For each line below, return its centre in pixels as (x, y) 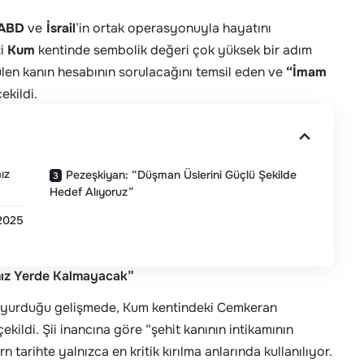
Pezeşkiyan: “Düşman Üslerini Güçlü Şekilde (182, 174)
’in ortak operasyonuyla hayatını (173, 28)
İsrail (59, 28)
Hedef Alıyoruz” (92, 191)
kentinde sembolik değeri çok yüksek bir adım (173, 50)
